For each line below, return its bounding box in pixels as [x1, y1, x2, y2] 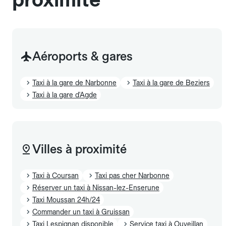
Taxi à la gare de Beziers [133, 78, 210, 87]
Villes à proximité [32, 141, 127, 156]
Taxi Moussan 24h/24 [32, 195, 100, 204]
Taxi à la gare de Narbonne [32, 78, 117, 87]
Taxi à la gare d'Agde [32, 90, 97, 99]
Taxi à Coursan [32, 171, 79, 180]
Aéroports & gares [32, 48, 133, 64]
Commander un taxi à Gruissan [32, 207, 130, 216]
